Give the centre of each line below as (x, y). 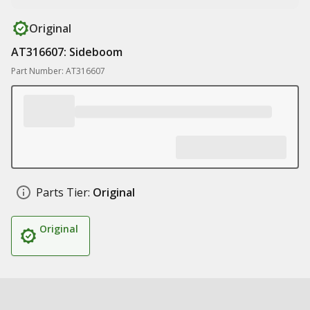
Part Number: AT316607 (58, 71)
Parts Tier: (63, 192)
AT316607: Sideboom (67, 52)
